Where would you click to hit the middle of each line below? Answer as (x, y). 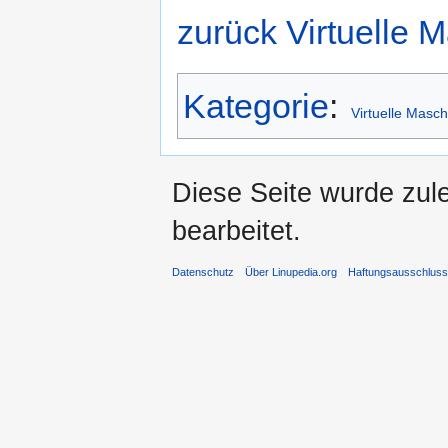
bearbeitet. (236, 230)
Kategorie (256, 106)
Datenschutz (203, 272)
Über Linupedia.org (291, 272)
